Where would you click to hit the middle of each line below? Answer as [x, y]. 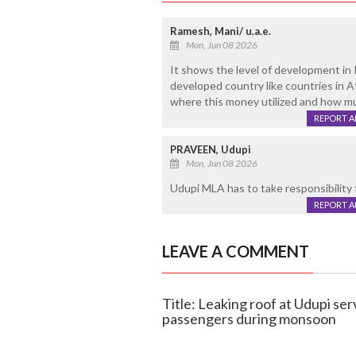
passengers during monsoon [249, 319]
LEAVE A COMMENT [235, 252]
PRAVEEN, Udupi [210, 150]
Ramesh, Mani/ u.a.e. [220, 31]
